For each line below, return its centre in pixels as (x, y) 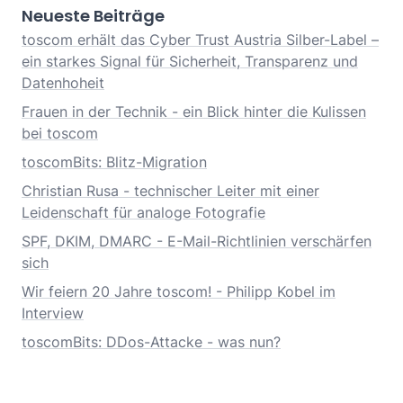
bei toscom (60, 134)
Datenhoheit (63, 83)
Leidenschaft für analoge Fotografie (143, 213)
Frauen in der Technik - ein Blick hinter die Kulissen (194, 112)
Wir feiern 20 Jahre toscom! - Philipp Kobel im (179, 292)
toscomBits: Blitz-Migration (114, 162)
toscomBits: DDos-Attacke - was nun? (151, 342)
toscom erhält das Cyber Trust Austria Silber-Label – (200, 40)
